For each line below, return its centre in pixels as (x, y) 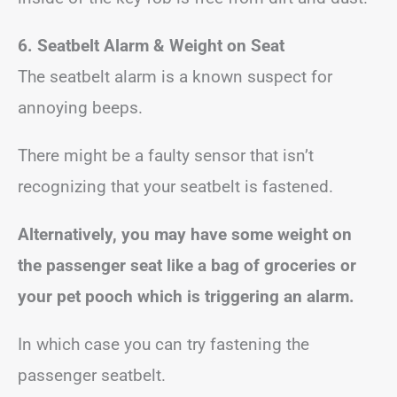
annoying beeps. (80, 108)
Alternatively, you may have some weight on (185, 234)
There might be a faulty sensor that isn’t (166, 156)
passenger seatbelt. (92, 375)
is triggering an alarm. (271, 296)
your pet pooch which (100, 296)
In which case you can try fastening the (163, 344)
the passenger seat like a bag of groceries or (187, 265)
